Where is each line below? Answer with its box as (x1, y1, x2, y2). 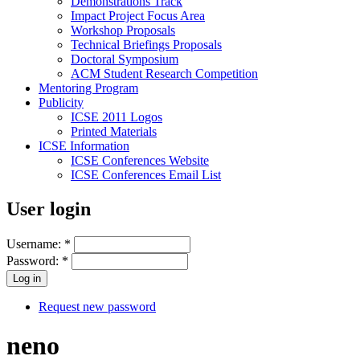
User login (6, 198, 91, 219)
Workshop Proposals (71, 22, 175, 37)
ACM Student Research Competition (71, 66, 258, 80)
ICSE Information (39, 138, 129, 153)
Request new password (39, 299, 156, 313)
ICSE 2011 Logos (71, 109, 162, 124)
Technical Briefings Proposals (71, 37, 222, 51)
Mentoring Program (39, 80, 138, 95)
